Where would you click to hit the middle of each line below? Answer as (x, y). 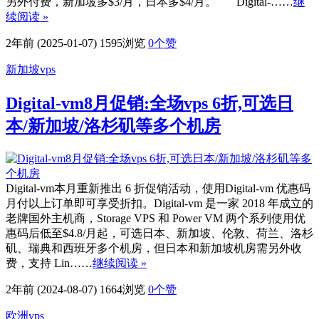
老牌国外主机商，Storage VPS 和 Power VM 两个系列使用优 (156, 219)
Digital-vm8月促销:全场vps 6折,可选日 (150, 104)
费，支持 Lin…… (49, 263)
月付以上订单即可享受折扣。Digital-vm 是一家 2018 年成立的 (159, 204)
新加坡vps (31, 70)
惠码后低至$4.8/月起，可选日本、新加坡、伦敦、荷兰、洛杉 (159, 234)
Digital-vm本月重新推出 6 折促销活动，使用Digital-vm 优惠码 (158, 189)
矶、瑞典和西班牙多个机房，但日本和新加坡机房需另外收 (154, 249)
